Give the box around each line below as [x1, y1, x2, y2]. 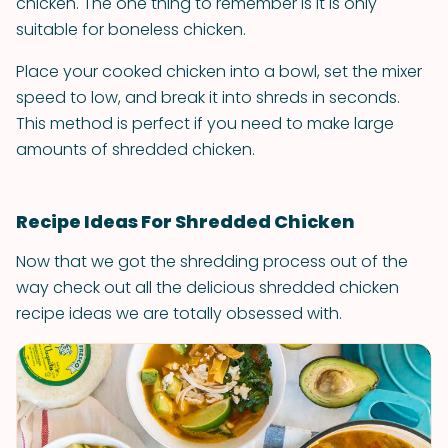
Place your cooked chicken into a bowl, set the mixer [16, 60, 422, 83]
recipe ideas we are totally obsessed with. [16, 302, 342, 325]
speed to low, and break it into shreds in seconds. [16, 86, 400, 109]
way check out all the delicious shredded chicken [16, 276, 399, 299]
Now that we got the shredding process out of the [16, 250, 408, 273]
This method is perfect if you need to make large [16, 112, 394, 135]
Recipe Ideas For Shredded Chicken [16, 209, 355, 234]
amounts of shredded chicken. [16, 138, 255, 161]
